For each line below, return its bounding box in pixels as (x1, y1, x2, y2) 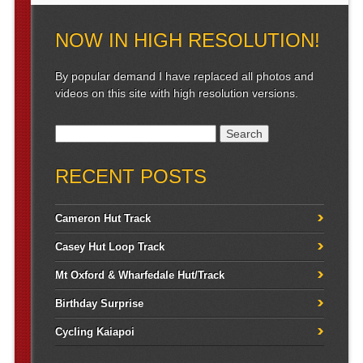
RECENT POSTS (54, 165, 207, 188)
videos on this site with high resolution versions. (54, 86, 298, 100)
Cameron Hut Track (54, 212, 151, 225)
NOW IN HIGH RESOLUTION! (54, 28, 320, 51)
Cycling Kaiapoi (54, 326, 135, 339)
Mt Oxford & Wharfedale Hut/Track (54, 269, 224, 282)
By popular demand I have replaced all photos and (54, 69, 314, 83)
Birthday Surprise (54, 297, 143, 310)
